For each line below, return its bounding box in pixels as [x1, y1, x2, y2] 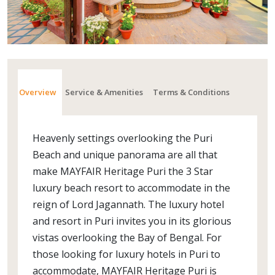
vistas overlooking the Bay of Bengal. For [33, 231, 222, 244]
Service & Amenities [65, 86, 144, 98]
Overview [19, 86, 56, 98]
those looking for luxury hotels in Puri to [33, 247, 220, 261]
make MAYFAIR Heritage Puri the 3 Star [33, 165, 213, 178]
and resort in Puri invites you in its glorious [33, 214, 231, 228]
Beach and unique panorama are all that [33, 148, 217, 161]
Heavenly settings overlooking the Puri [33, 131, 212, 145]
